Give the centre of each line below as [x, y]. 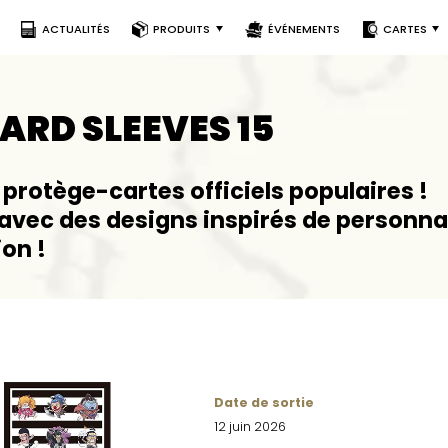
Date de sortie [264, 402]
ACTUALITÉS [75, 29]
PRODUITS [182, 29]
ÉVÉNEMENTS [304, 29]
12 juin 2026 [250, 426]
